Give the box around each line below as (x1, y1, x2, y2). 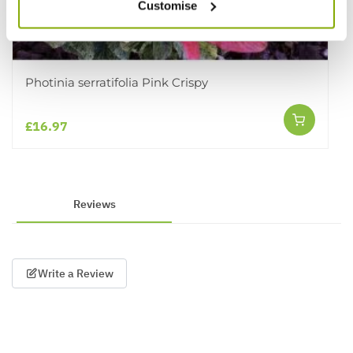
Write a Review (38, 266, 113, 281)
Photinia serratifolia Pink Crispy (25, 75, 208, 91)
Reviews (72, 197, 116, 212)
